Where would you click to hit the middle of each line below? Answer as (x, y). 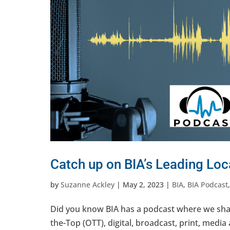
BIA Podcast (208, 185)
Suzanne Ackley (88, 185)
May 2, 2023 (143, 185)
